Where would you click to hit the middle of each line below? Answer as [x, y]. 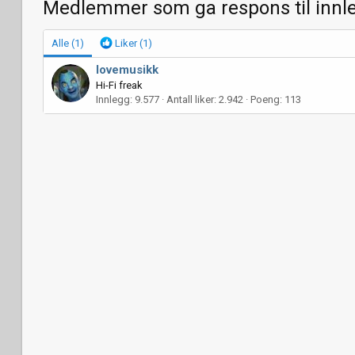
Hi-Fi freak [119, 86]
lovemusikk [127, 70]
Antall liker [190, 100]
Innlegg [113, 100]
